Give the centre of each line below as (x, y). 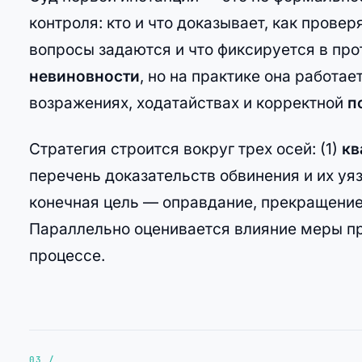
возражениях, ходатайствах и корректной (188, 103)
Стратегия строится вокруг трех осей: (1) (185, 149)
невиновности (84, 77)
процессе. (67, 256)
